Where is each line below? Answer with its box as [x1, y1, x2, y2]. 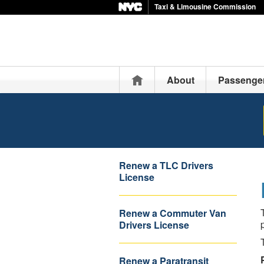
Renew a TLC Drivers [119, 159, 213, 172]
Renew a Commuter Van [119, 206, 226, 220]
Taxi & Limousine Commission [154, 1, 256, 12]
